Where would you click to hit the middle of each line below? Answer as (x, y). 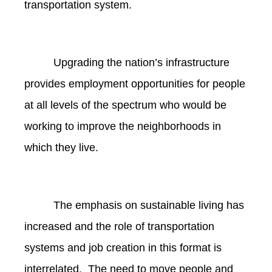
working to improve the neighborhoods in (123, 127)
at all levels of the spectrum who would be (125, 105)
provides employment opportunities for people (135, 84)
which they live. (61, 148)
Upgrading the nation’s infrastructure (141, 63)
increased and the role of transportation (119, 226)
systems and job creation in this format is (123, 247)
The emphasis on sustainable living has (149, 205)
